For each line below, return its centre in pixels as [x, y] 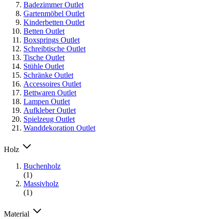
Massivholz [41, 183]
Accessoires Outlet [52, 84]
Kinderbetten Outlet [54, 22]
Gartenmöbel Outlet [54, 13]
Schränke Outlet [48, 75]
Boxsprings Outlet [52, 40]
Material [18, 214]
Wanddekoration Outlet [59, 128]
